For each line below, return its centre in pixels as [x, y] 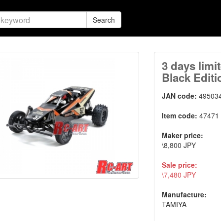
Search [104, 20]
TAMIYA [174, 204]
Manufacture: [184, 194]
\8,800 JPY [179, 145]
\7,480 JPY [179, 175]
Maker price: [183, 135]
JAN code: [181, 96]
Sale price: [180, 165]
